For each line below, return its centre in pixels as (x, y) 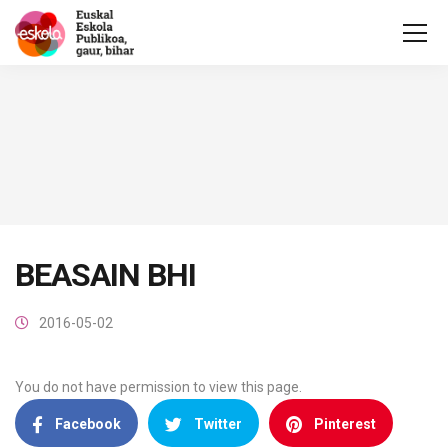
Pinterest (345, 424)
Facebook (88, 424)
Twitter (218, 424)
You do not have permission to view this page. (158, 387)
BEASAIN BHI (106, 275)
